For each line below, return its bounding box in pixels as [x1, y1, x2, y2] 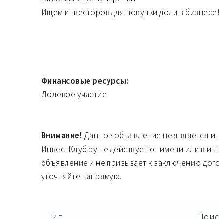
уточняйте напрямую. [41, 171, 122, 182]
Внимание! [41, 130, 82, 141]
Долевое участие [41, 88, 107, 100]
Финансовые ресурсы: [41, 75, 129, 86]
